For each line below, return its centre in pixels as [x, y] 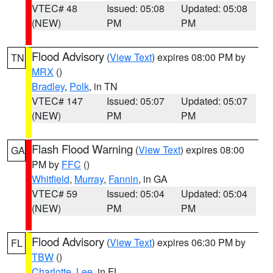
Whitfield [51, 179]
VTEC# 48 [55, 8]
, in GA [153, 179]
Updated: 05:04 [214, 193]
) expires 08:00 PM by [199, 57]
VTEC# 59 [55, 193]
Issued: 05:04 [135, 193]
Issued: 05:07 [135, 101]
